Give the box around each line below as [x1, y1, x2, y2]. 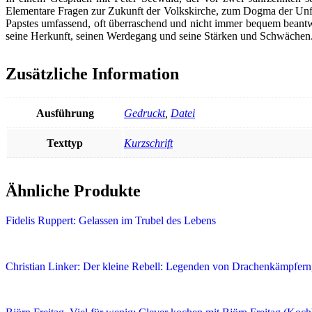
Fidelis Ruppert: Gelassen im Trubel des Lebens [6, 214, 216, 227]
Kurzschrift [124, 137, 173, 150]
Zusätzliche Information [6, 65, 179, 84]
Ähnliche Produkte [6, 182, 141, 201]
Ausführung [36, 107, 94, 120]
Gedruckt [124, 107, 165, 120]
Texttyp [47, 137, 83, 150]
